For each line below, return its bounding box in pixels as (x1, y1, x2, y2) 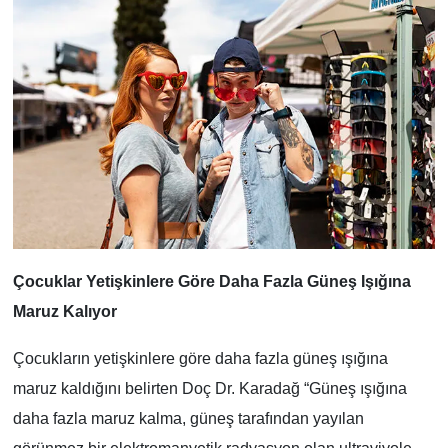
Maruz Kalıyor (12, 302, 117, 320)
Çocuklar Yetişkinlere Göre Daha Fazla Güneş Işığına (12, 272, 411, 290)
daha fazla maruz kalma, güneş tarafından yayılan (12, 409, 364, 427)
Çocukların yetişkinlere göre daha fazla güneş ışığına (12, 349, 388, 367)
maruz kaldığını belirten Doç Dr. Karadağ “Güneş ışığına (12, 379, 407, 397)
